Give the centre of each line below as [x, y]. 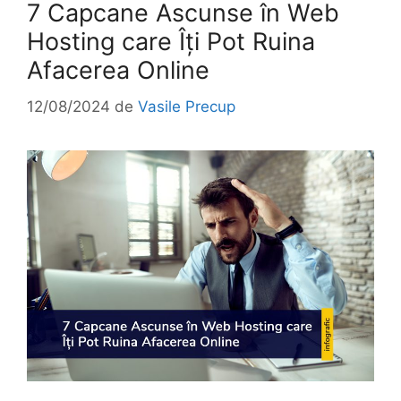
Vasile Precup [187, 106]
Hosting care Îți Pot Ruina [171, 42]
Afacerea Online [118, 71]
